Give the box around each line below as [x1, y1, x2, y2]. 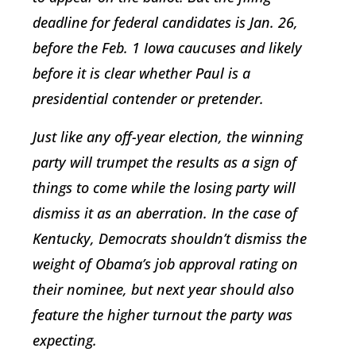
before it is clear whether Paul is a [33, 63, 250, 83]
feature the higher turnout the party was [33, 304, 292, 324]
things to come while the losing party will [33, 177, 296, 197]
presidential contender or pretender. [33, 88, 264, 108]
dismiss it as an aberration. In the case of [33, 203, 297, 222]
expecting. [33, 330, 97, 350]
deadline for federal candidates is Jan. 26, [33, 12, 298, 32]
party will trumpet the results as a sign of [33, 152, 296, 172]
